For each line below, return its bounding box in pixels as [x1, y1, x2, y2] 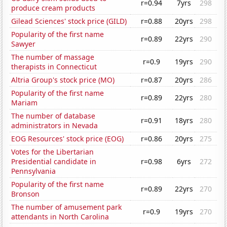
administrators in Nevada [11, 121, 98, 131]
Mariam [11, 98, 38, 108]
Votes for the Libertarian [11, 147, 94, 157]
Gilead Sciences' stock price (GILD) [11, 16, 127, 26]
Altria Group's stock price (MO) [11, 75, 115, 85]
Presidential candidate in [11, 157, 97, 167]
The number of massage [11, 52, 95, 62]
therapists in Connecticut [11, 62, 97, 72]
